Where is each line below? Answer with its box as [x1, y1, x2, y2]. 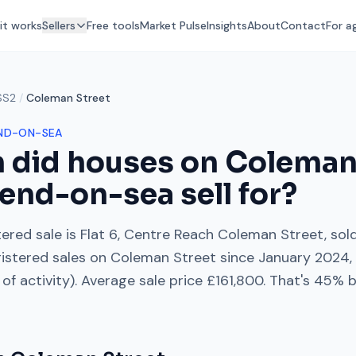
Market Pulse [140, 18, 207, 33]
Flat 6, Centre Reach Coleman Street [80, 225, 324, 244]
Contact [281, 18, 326, 33]
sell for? [174, 176, 297, 212]
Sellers [42, 18, 75, 33]
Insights [207, 18, 247, 33]
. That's [263, 271, 310, 290]
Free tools [87, 18, 140, 33]
